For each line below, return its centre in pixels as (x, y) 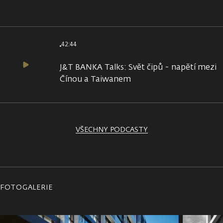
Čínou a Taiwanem (95, 79)
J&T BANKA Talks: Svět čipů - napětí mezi (138, 67)
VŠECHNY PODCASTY (111, 129)
